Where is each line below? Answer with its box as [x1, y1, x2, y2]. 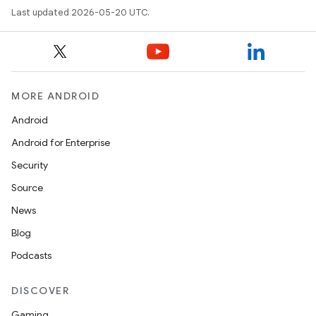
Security [11, 159, 48, 171]
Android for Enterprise [11, 136, 110, 149]
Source [11, 181, 43, 194]
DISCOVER [11, 284, 69, 297]
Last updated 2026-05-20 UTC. [11, 6, 150, 18]
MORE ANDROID [11, 90, 99, 102]
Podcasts [11, 249, 51, 262]
